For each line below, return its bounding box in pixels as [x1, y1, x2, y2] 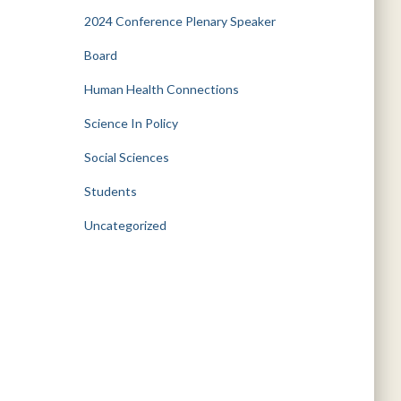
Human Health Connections [83, 81, 239, 97]
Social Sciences [83, 149, 169, 165]
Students [83, 183, 137, 199]
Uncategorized [83, 218, 166, 233]
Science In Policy [83, 115, 178, 131]
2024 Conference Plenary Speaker [83, 13, 276, 29]
